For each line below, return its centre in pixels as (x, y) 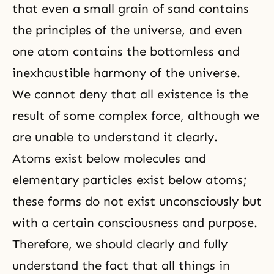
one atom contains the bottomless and (126, 51)
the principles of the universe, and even (127, 30)
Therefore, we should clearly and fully (120, 244)
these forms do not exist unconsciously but (137, 201)
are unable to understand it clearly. (115, 137)
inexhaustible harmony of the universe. (126, 73)
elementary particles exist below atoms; (130, 180)
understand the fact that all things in (121, 265)
